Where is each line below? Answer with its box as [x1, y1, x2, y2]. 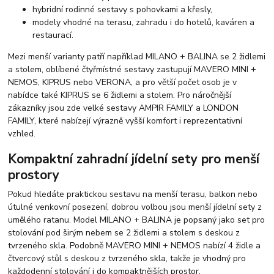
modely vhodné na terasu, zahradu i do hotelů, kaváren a [32, 17, 255, 28]
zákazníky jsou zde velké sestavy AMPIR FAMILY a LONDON [8, 102, 239, 114]
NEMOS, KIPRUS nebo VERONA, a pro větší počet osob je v [8, 76, 237, 88]
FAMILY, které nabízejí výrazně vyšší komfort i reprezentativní [8, 115, 243, 127]
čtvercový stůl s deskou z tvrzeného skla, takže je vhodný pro [8, 253, 246, 265]
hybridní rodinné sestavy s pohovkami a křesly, [32, 4, 213, 15]
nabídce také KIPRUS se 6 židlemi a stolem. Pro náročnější [8, 89, 232, 101]
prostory [8, 166, 60, 183]
